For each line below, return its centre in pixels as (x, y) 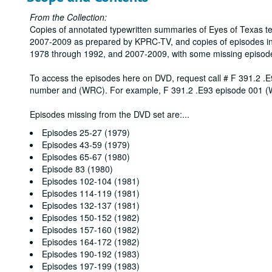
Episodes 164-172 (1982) (91, 242)
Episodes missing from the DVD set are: (106, 114)
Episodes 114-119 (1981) (91, 193)
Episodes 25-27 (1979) (86, 132)
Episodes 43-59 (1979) (86, 144)
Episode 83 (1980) (77, 169)
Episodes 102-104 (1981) (91, 181)
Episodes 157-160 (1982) (91, 229)
